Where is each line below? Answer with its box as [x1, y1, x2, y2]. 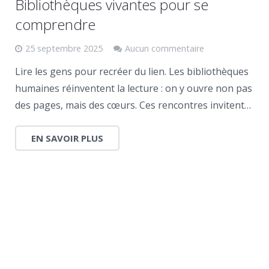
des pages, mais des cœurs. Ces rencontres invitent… [15, 98, 251, 112]
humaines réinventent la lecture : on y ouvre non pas [15, 82, 252, 95]
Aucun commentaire [125, 43, 204, 54]
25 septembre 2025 [25, 43, 103, 54]
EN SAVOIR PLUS [31, 132, 103, 144]
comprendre [15, 14, 95, 34]
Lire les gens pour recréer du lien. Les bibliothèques [15, 65, 249, 78]
